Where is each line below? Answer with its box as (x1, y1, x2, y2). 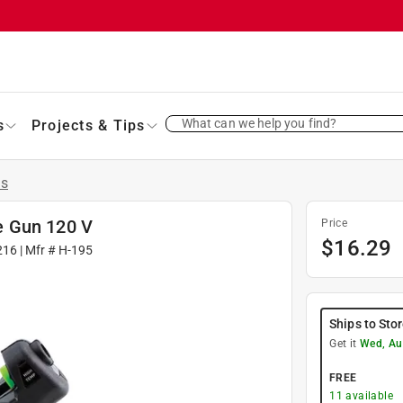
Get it (329, 336, 360, 350)
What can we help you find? (181, 115, 337, 130)
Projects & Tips (31, 116, 146, 134)
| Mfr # (16, 242, 58, 257)
